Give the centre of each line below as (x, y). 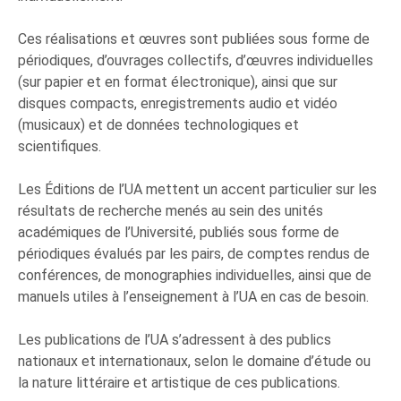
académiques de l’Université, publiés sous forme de (179, 233)
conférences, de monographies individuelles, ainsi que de (195, 276)
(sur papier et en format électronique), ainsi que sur (178, 82)
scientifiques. (60, 147)
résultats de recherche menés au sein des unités (171, 211)
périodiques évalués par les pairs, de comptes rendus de (194, 254)
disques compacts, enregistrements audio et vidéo (178, 104)
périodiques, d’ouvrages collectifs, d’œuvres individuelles (196, 61)
